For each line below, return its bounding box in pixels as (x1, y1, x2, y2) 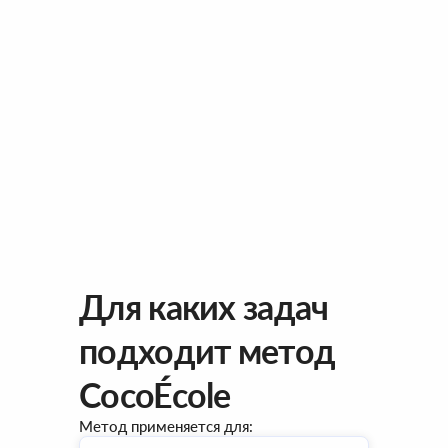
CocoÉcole (79, 374, 231, 415)
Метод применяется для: (79, 417, 253, 435)
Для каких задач (79, 286, 329, 327)
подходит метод (79, 330, 336, 371)
